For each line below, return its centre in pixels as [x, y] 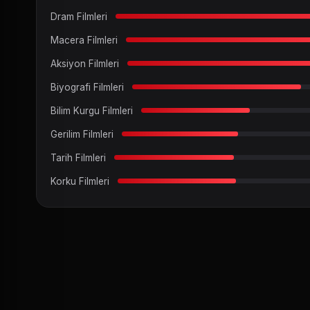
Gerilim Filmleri [82, 134]
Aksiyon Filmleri [85, 63]
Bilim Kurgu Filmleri [92, 110]
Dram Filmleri [79, 16]
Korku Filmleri [80, 181]
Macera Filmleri [84, 40]
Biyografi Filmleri [87, 87]
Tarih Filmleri [78, 157]
